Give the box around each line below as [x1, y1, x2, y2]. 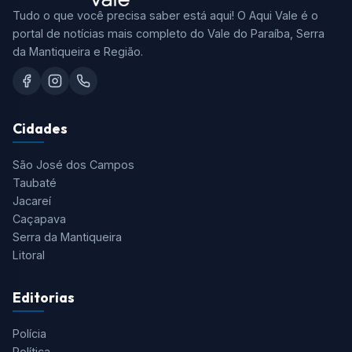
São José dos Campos [13, 157, 134, 171]
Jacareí [13, 193, 51, 207]
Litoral [13, 247, 45, 262]
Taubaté [13, 175, 57, 189]
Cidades [13, 119, 68, 137]
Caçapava [13, 211, 66, 225]
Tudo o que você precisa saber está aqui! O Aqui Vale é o [13, 8, 318, 22]
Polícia [13, 326, 46, 340]
